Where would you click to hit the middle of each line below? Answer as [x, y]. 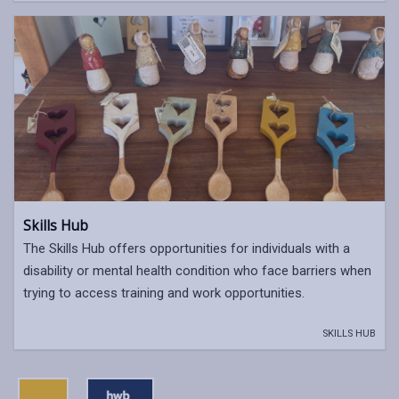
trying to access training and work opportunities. [164, 293]
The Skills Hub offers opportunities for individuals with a [187, 248]
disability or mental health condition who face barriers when [197, 270]
